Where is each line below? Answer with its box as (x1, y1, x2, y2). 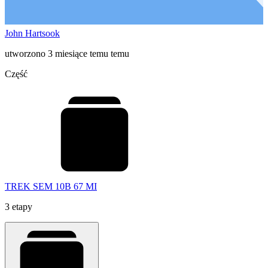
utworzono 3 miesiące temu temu (5, 48, 129, 59)
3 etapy (5, 201, 32, 212)
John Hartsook (5, 28, 60, 38)
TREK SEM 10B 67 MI (5, 181, 97, 191)
